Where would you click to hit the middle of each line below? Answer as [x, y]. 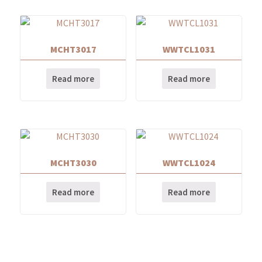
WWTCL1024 [189, 163]
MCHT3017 [73, 49]
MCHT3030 [73, 163]
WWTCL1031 [189, 49]
